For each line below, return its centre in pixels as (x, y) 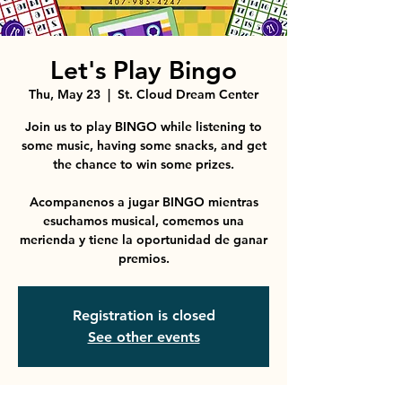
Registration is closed (144, 315)
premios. (144, 258)
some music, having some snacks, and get (144, 145)
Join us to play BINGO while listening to (144, 127)
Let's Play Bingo (144, 70)
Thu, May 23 (65, 94)
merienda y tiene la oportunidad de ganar (144, 240)
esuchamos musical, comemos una (144, 221)
